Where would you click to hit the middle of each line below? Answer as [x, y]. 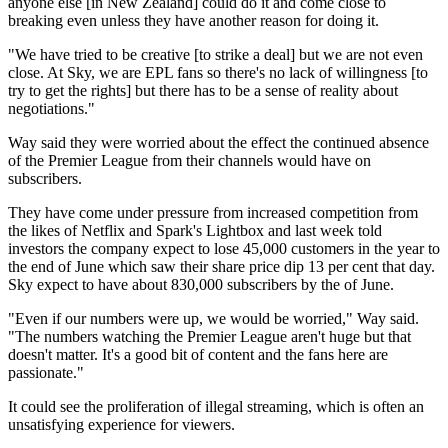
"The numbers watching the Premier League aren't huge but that [209, 337]
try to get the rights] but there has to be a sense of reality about [203, 91]
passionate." [46, 373]
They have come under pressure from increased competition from [213, 213]
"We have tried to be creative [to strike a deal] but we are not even [215, 55]
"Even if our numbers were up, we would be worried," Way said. [213, 319]
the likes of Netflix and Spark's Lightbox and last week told [195, 231]
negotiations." [51, 109]
